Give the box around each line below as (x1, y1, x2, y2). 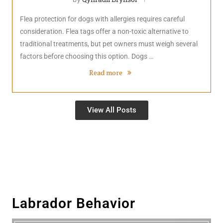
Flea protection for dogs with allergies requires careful (20, 14, 185, 23)
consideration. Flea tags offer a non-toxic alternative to (20, 27, 189, 35)
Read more (89, 67, 123, 77)
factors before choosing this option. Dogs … (20, 52, 153, 60)
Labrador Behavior (12, 195, 135, 212)
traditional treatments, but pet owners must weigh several (20, 39, 198, 48)
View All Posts (87, 105, 136, 114)
